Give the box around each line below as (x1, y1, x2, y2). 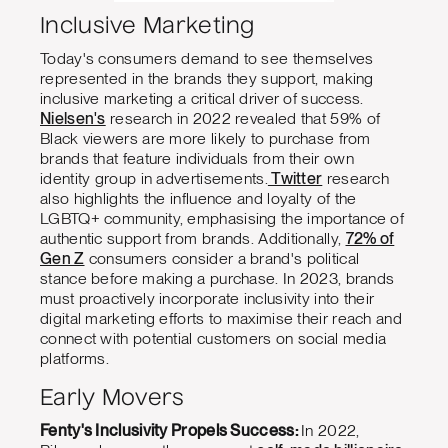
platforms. (40, 348, 109, 368)
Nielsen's (40, 108, 106, 128)
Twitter (267, 168, 323, 188)
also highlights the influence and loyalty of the (40, 188, 357, 208)
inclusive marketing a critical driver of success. (40, 88, 364, 108)
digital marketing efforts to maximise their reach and (40, 308, 402, 328)
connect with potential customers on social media (40, 328, 387, 348)
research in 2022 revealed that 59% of (105, 108, 381, 128)
